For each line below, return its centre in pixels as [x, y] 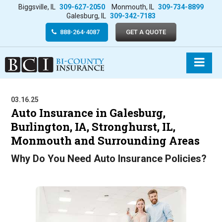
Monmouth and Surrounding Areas [106, 140]
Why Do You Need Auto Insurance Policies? [109, 158]
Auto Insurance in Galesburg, [88, 112]
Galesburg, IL [87, 16]
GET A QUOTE [146, 32]
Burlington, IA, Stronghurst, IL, [93, 126]
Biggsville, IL [38, 7]
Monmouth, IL [134, 7]
